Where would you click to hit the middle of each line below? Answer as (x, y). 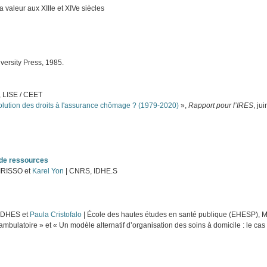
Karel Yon (48, 171)
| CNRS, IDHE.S (91, 171)
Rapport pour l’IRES (221, 106)
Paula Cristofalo (56, 214)
